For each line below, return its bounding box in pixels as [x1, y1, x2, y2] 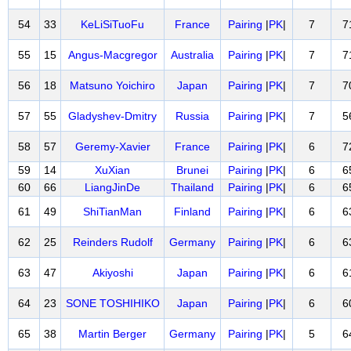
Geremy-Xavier [74, 140, 150, 153]
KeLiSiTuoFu [81, 18, 144, 31]
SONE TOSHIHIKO [65, 297, 160, 309]
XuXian [95, 164, 130, 176]
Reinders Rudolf [72, 236, 153, 248]
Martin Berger [78, 327, 147, 340]
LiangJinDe [85, 181, 140, 194]
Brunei [176, 164, 208, 176]
